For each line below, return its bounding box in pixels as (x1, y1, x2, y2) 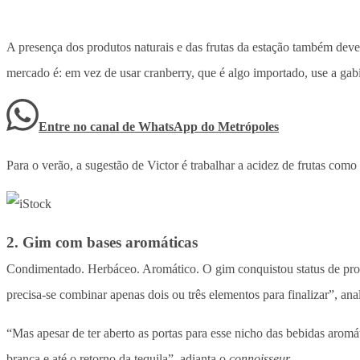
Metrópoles (218, 120, 279, 134)
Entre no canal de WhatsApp (39, 120, 201, 134)
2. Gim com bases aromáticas (6, 234, 198, 252)
